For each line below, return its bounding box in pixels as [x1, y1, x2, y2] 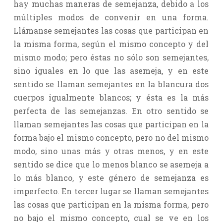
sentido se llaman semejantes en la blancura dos [13, 78, 209, 89]
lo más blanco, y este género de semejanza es [13, 172, 209, 183]
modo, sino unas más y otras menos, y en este [13, 145, 209, 156]
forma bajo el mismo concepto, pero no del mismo [13, 132, 209, 143]
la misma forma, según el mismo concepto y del [13, 38, 209, 49]
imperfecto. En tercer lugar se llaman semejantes [13, 185, 209, 196]
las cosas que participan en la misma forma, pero [13, 199, 209, 210]
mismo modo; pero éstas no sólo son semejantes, [13, 52, 209, 62]
